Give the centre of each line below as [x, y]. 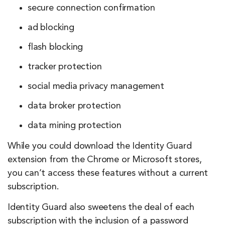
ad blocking [51, 27]
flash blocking [55, 47]
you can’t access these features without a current [108, 173]
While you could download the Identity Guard [100, 146]
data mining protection [75, 125]
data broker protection [74, 106]
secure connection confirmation [91, 8]
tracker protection [65, 67]
